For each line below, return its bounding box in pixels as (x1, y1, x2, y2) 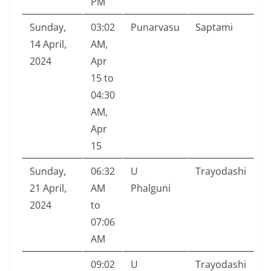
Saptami (195, 21, 233, 34)
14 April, (30, 38, 67, 51)
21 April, (30, 181, 67, 195)
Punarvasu (131, 21, 180, 34)
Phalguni (131, 181, 171, 195)
